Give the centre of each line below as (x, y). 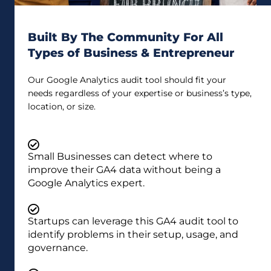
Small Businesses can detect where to (120, 157)
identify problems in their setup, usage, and (133, 235)
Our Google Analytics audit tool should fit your (127, 80)
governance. (58, 248)
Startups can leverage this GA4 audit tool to (133, 221)
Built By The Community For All (126, 38)
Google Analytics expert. (86, 183)
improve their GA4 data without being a (124, 170)
